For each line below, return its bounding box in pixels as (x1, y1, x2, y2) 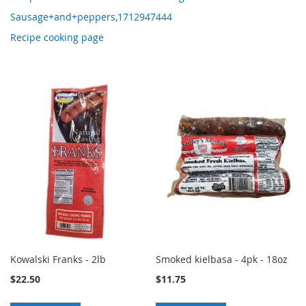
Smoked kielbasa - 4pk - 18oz (156, 252, 288, 266)
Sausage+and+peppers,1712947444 (10, 10, 172, 23)
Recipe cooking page (10, 30, 104, 44)
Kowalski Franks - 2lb (10, 252, 106, 266)
